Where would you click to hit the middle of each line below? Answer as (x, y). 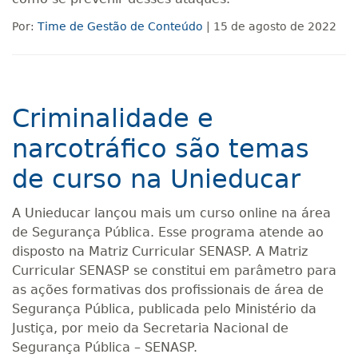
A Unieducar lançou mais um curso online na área (171, 213)
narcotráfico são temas (161, 149)
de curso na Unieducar (156, 179)
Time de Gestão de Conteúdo (120, 26)
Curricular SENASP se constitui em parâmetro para (174, 270)
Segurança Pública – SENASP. (105, 347)
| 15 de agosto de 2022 (270, 26)
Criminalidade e (113, 118)
